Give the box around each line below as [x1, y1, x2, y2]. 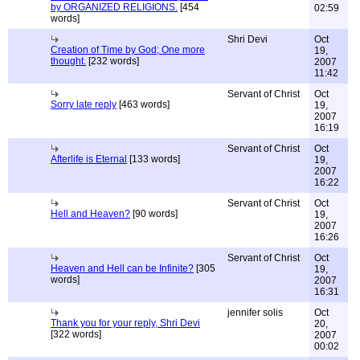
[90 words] [130, 208, 178, 219]
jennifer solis [227, 307, 283, 318]
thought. [51, 55, 86, 67]
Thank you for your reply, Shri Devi [51, 317, 200, 329]
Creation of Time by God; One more [51, 44, 205, 55]
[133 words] [127, 153, 180, 165]
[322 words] [51, 329, 101, 340]
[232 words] [86, 55, 139, 67]
